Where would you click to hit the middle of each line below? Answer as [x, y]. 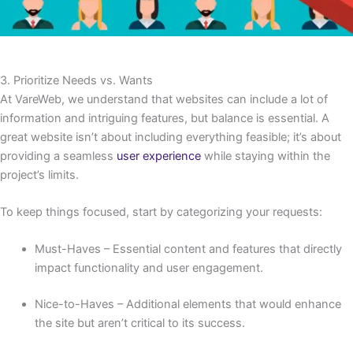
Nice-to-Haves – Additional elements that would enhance [188, 305]
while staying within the [266, 156]
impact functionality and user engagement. [149, 268]
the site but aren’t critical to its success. [139, 323]
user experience [159, 156]
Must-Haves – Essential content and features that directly [188, 249]
